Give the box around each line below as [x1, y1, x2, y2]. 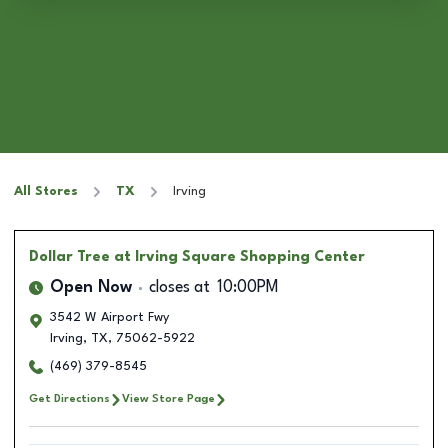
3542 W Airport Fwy [50, 311, 169, 324]
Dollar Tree [29, 250, 110, 264]
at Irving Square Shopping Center [114, 250, 365, 264]
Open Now [50, 280, 132, 296]
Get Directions [29, 393, 110, 405]
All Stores [14, 185, 78, 198]
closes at [149, 280, 210, 296]
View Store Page [122, 393, 215, 405]
